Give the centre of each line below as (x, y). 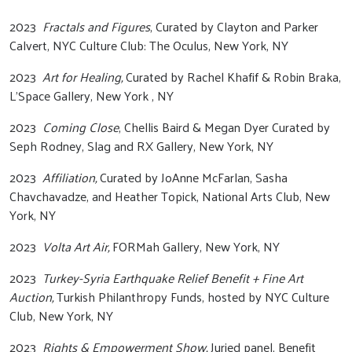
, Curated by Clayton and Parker (234, 26)
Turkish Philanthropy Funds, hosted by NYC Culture (193, 297)
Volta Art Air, (76, 246)
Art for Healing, (84, 77)
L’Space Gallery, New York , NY (93, 95)
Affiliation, (70, 177)
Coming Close (81, 127)
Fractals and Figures (96, 26)
